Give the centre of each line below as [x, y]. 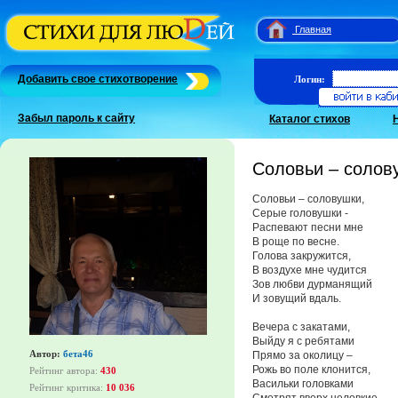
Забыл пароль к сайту [76, 118]
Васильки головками [303, 383]
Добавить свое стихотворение [98, 79]
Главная [313, 29]
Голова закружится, [302, 255]
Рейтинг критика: [68, 387]
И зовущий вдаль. [297, 298]
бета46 [78, 354]
